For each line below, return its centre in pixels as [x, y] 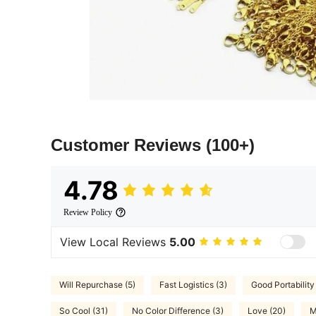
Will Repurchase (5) [97, 285]
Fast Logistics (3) [193, 285]
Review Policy [88, 212]
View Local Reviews [115, 242]
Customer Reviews [128, 145]
